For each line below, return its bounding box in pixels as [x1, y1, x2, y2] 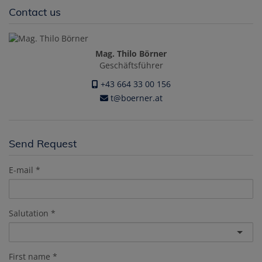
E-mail [9, 164, 33, 176]
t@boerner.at [108, 92, 163, 104]
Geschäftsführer [99, 60, 163, 71]
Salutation [9, 208, 49, 219]
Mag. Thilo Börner [95, 48, 167, 60]
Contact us [9, 5, 61, 19]
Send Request [9, 137, 77, 151]
